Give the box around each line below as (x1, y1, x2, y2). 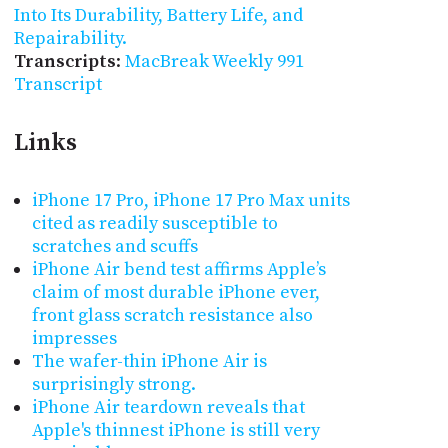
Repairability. (13, 26, 127, 50)
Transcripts (13, 49, 116, 73)
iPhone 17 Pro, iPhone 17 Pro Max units (31, 189, 350, 213)
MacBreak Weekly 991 (124, 49, 304, 73)
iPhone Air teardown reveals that (31, 396, 305, 420)
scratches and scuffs (31, 235, 198, 259)
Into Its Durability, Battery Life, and (13, 3, 303, 27)
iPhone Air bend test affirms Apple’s (31, 258, 326, 282)
